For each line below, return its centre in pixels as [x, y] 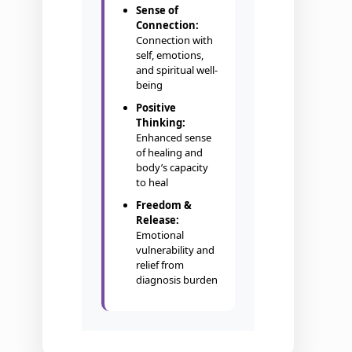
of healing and [169, 153]
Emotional [159, 235]
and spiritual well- [176, 70]
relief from [159, 265]
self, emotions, [169, 55]
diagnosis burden [176, 280]
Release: [157, 220]
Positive [156, 108]
